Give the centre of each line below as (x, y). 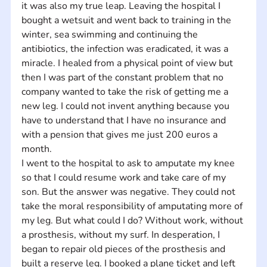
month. (36, 149)
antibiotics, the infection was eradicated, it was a (126, 49)
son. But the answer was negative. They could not (129, 192)
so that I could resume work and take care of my (125, 177)
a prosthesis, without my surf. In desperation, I (122, 235)
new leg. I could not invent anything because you (126, 106)
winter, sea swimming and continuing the (111, 34)
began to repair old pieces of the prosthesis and (124, 249)
